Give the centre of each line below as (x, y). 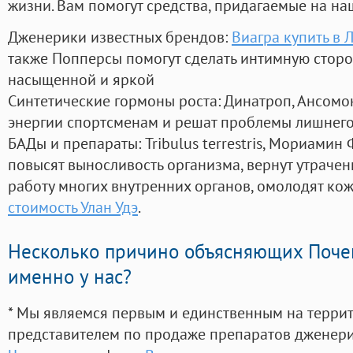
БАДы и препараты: (76, 143)
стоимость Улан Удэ (73, 207)
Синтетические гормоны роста (113, 101)
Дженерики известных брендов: (120, 37)
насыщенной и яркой (81, 80)
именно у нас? (70, 277)
